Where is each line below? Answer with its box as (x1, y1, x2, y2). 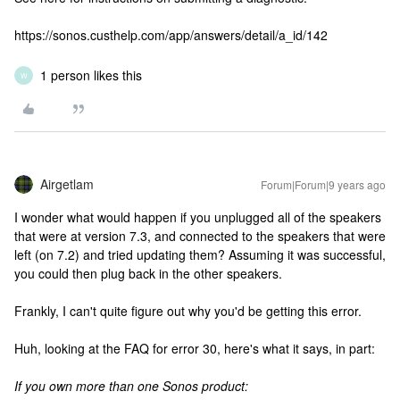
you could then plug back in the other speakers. (14, 264, 282, 283)
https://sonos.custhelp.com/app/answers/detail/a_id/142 (14, 26, 328, 45)
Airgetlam (40, 175, 94, 194)
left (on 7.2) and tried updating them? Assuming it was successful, (14, 246, 386, 264)
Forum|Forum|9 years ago (261, 177, 386, 193)
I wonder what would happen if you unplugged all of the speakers (14, 208, 381, 227)
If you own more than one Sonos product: (14, 377, 248, 396)
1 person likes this (40, 66, 142, 85)
